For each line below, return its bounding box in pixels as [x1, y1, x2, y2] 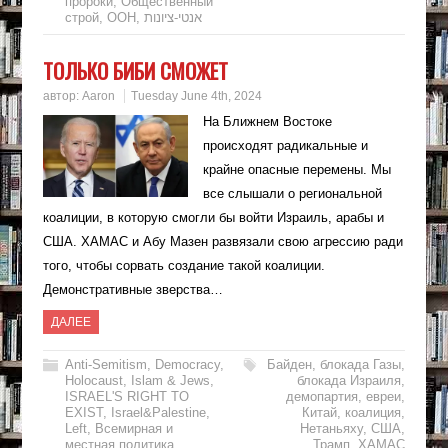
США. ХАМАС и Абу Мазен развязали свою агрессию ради [42, 234, 403, 250]
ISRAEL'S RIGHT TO [64, 389, 189, 405]
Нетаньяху [300, 421, 364, 437]
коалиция [345, 405, 402, 421]
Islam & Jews [130, 373, 210, 389]
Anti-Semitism [64, 357, 147, 373]
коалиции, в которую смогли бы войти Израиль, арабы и [42, 210, 384, 226]
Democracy [154, 357, 220, 373]
